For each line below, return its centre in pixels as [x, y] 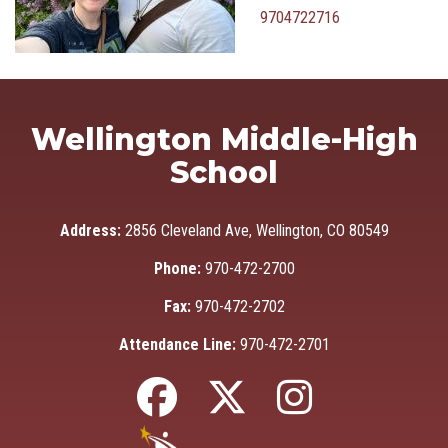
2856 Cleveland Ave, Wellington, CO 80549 [256, 230]
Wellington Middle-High [224, 139]
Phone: [177, 268]
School [224, 172]
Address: [92, 230]
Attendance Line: [177, 344]
